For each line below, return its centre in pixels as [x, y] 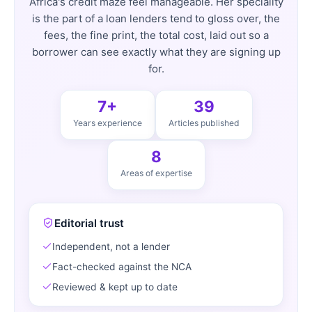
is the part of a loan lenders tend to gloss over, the [156, 18]
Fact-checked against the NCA [122, 266]
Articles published [204, 123]
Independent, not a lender [111, 246]
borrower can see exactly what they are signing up [156, 52]
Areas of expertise [156, 173]
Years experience [107, 123]
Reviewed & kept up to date [115, 287]
